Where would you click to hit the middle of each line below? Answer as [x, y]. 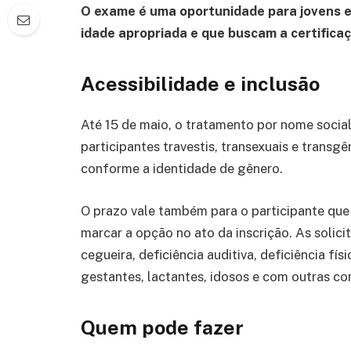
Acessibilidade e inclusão [200, 84]
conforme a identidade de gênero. [182, 168]
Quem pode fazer [162, 328]
